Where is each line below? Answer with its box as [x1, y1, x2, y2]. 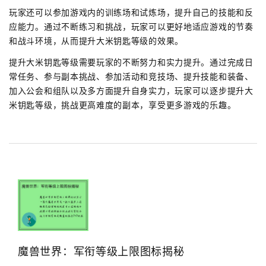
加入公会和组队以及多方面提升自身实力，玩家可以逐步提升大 [9, 85, 254, 97]
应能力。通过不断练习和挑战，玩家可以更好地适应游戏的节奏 [9, 21, 254, 33]
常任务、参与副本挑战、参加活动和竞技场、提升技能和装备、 [9, 71, 254, 83]
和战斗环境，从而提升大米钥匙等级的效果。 [9, 35, 183, 47]
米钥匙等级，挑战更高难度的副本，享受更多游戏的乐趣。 [9, 99, 236, 112]
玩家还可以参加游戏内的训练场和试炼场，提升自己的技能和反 [9, 7, 254, 19]
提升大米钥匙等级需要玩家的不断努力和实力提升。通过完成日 [9, 56, 254, 69]
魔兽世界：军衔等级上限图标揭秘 [18, 243, 185, 259]
